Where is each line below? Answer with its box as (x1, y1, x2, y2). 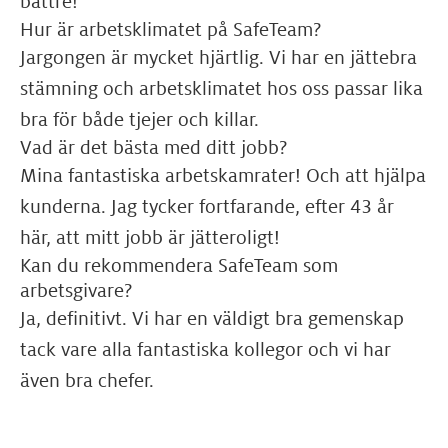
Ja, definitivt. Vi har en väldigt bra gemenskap (20, 307, 404, 330)
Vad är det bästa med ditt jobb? (20, 136, 287, 159)
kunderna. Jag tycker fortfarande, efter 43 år (20, 195, 394, 218)
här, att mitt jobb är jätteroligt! (20, 226, 280, 249)
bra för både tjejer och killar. (20, 108, 264, 131)
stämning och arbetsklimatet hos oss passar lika (20, 77, 423, 100)
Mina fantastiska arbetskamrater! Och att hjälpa (20, 164, 426, 187)
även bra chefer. (20, 369, 154, 392)
